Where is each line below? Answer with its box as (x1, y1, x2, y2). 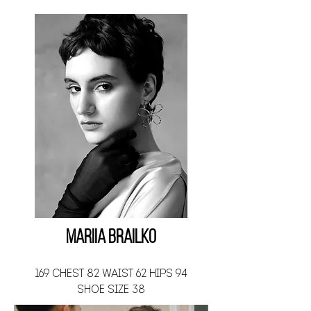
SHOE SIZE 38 (76, 284, 145, 296)
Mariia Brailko (66, 228, 156, 248)
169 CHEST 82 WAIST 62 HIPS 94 (34, 268, 187, 280)
